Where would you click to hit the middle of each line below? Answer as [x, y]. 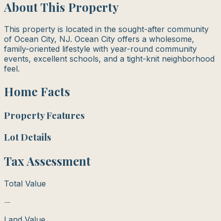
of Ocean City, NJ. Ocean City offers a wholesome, [99, 39]
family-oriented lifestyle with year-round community [100, 49]
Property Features [44, 115]
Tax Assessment [47, 161]
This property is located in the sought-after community [106, 29]
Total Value [25, 183]
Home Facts [37, 92]
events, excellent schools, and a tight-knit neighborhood [109, 59]
